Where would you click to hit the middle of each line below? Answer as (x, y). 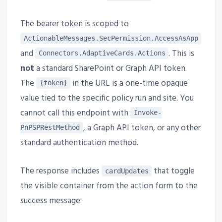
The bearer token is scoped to (74, 24)
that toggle (173, 171)
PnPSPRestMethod (50, 128)
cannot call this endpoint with (75, 113)
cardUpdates (127, 171)
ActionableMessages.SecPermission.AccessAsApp (111, 38)
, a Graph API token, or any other (142, 128)
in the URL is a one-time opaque (129, 83)
